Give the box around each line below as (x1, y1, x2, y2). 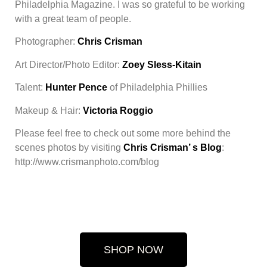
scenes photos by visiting (15, 142, 123, 153)
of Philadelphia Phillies (107, 82, 207, 93)
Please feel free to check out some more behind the (15, 128, 231, 138)
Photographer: (15, 36, 75, 47)
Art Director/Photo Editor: (15, 59, 122, 70)
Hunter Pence (45, 82, 107, 93)
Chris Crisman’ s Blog (123, 142, 222, 153)
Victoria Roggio (83, 105, 153, 116)
